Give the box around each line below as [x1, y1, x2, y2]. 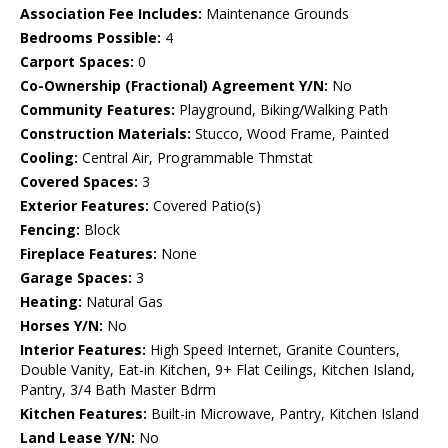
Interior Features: [20, 340, 146, 360]
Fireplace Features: [20, 244, 157, 264]
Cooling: [20, 148, 78, 168]
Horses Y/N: [20, 316, 103, 336]
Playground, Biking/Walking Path [175, 100, 388, 120]
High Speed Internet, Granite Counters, [146, 340, 400, 360]
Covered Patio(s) [149, 196, 261, 216]
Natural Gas [82, 292, 163, 312]
